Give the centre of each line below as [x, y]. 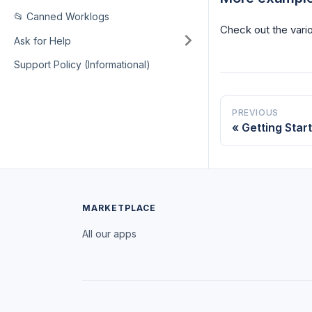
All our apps [109, 234]
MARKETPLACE [119, 208]
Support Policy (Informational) [82, 64]
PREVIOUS [255, 113]
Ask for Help [42, 40]
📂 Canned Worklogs [62, 16]
